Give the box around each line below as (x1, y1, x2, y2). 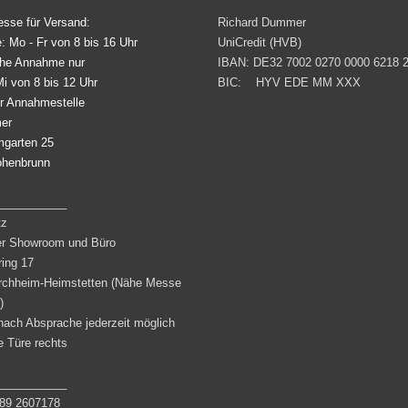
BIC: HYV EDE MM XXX (218, 76, 361, 90)
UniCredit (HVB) (218, 36, 301, 50)
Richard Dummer (218, 15, 306, 30)
